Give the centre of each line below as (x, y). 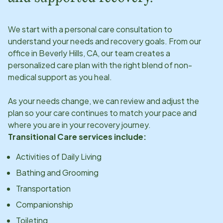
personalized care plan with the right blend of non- (100, 65)
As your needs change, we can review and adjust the (104, 101)
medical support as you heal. (60, 77)
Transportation (43, 188)
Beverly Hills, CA (68, 53)
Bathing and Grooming (57, 172)
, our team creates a (134, 53)
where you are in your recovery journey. (79, 124)
